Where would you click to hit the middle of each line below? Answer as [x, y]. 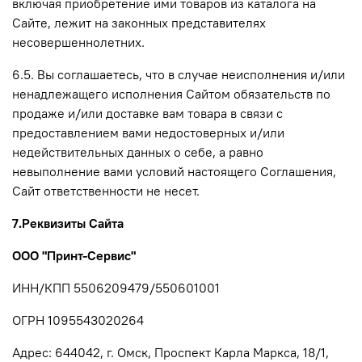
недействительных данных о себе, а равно [138, 152]
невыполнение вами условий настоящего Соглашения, [174, 171]
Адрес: [34, 352]
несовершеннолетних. [78, 42]
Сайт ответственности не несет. [106, 190]
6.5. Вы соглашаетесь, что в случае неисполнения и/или [179, 74]
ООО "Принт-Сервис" [74, 255]
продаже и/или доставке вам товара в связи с [147, 113]
